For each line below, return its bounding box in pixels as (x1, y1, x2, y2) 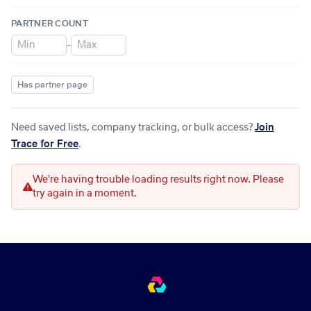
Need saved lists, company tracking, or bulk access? (11, 123, 255, 133)
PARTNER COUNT (11, 19, 88, 28)
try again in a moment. (33, 189, 137, 199)
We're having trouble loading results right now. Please (33, 175, 284, 185)
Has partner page (17, 81, 87, 89)
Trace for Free (11, 140, 78, 149)
